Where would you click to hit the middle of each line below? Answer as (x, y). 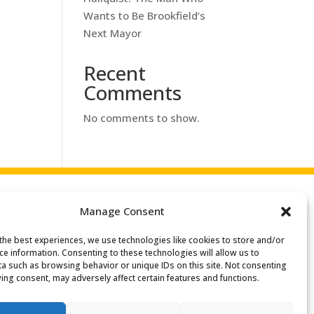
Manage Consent (123, 211)
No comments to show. (142, 117)
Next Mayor (113, 33)
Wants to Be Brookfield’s (145, 15)
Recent (115, 73)
